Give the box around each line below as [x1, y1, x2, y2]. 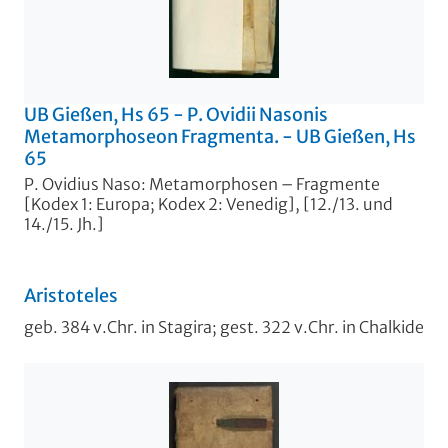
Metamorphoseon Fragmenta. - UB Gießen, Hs [24, 124, 416, 148]
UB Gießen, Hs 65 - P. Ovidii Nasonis [24, 102, 328, 126]
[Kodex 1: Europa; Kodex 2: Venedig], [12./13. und [24, 194, 393, 215]
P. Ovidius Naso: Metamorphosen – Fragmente [24, 174, 380, 195]
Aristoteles [24, 284, 118, 308]
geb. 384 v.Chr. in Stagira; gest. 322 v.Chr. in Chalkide [24, 317, 424, 338]
